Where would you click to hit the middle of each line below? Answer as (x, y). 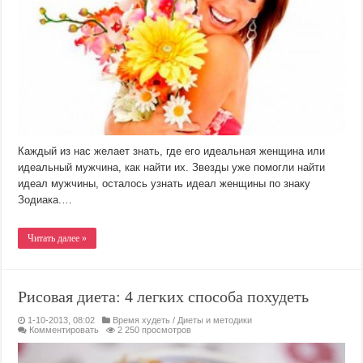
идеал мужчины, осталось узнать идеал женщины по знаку (164, 184)
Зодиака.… (45, 200)
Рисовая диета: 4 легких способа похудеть (164, 297)
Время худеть (142, 320)
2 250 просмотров (155, 330)
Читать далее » (58, 239)
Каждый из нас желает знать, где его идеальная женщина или (172, 152)
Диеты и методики (215, 320)
